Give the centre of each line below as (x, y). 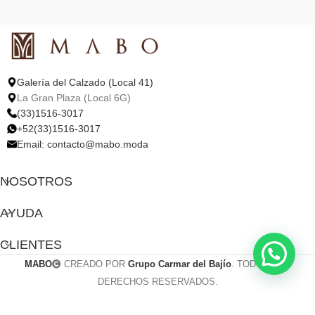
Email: (32, 144)
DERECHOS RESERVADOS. (157, 281)
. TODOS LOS (261, 264)
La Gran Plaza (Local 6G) (74, 97)
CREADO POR (95, 264)
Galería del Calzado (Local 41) (85, 82)
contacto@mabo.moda (98, 144)
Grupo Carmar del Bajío (180, 264)
